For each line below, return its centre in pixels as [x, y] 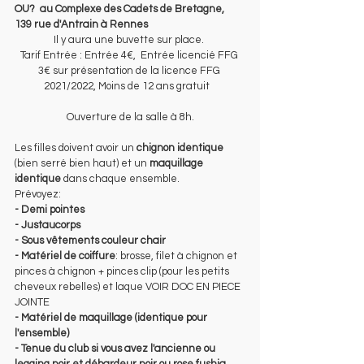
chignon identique [180, 147]
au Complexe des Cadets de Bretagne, [134, 9]
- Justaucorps [48, 225]
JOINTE [32, 302]
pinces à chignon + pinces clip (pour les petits [123, 271]
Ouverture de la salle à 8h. [130, 117]
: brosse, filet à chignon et [178, 256]
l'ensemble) [42, 333]
